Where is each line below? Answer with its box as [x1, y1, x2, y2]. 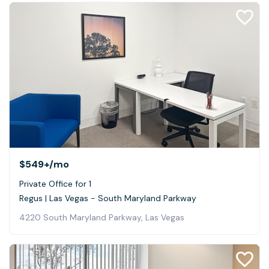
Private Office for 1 [19, 178, 91, 189]
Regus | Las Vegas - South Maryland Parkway [19, 192, 196, 204]
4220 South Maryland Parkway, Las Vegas [19, 211, 184, 223]
